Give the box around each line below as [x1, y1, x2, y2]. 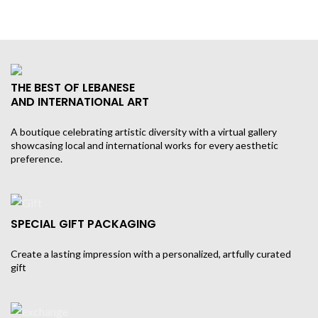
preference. [11, 152, 62, 165]
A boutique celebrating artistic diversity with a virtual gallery [11, 125, 277, 138]
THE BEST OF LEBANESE [11, 79, 135, 96]
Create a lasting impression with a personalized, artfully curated [11, 247, 291, 260]
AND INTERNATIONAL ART [11, 93, 149, 110]
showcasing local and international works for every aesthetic [11, 138, 278, 151]
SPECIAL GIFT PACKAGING [11, 215, 156, 232]
